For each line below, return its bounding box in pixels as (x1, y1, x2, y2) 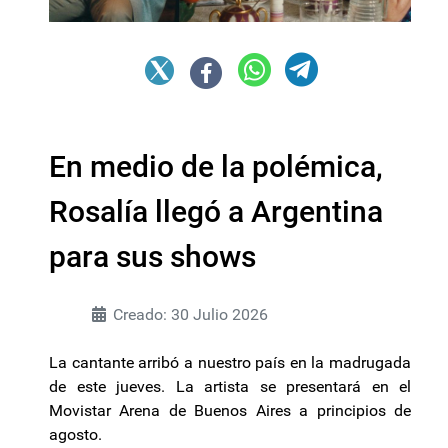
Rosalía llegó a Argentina (49, 193, 383, 229)
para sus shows (49, 238, 256, 274)
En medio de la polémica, (49, 148, 383, 184)
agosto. (49, 424, 102, 444)
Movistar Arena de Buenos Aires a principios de (49, 400, 411, 420)
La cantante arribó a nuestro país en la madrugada (49, 352, 411, 372)
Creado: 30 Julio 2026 (113, 304, 268, 324)
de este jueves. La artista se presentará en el (49, 376, 411, 396)
